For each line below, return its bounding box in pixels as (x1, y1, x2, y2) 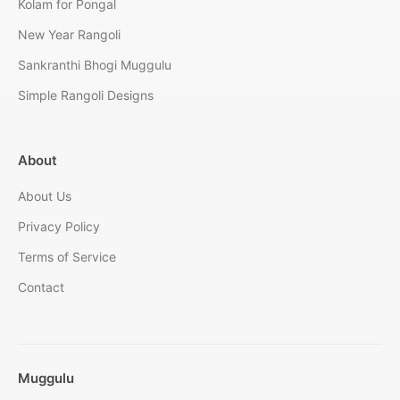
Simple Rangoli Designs (18, 87, 154, 103)
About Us (18, 187, 71, 204)
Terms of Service (18, 248, 116, 264)
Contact (18, 279, 64, 295)
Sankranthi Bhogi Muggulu (18, 56, 171, 72)
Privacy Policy (18, 218, 100, 234)
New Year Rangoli (18, 26, 121, 42)
